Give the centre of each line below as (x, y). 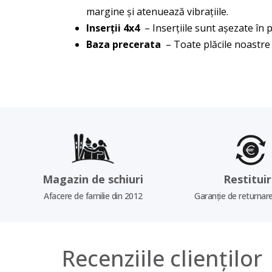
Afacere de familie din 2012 (93, 195)
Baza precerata (124, 44)
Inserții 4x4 (113, 28)
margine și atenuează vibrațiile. (157, 12)
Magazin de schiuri (93, 179)
